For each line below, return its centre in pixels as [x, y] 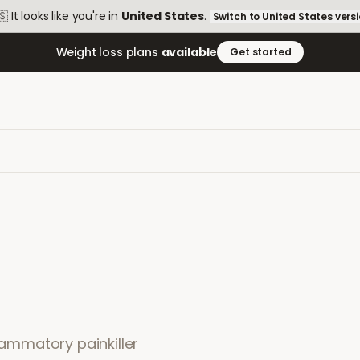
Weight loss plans [108, 52]
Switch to [237, 16]
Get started [261, 52]
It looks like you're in [65, 16]
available [189, 52]
